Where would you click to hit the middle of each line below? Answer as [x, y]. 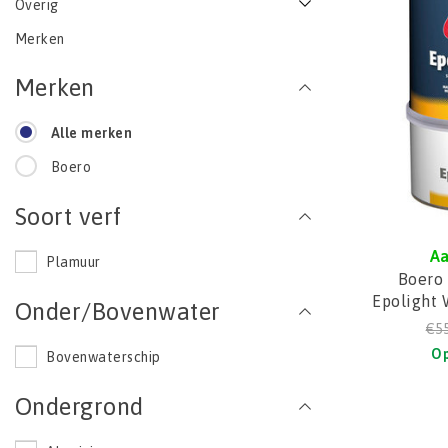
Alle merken [91, 133]
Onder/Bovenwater [118, 311]
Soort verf [68, 216]
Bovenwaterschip [103, 357]
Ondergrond [79, 406]
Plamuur [73, 262]
